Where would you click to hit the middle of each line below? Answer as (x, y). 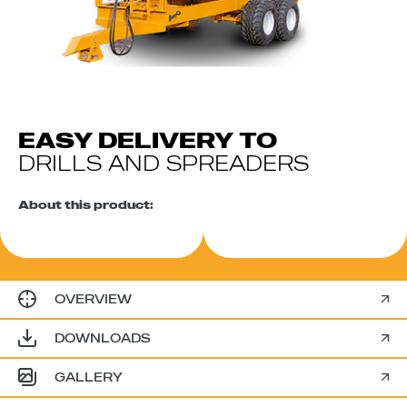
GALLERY (89, 377)
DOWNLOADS (103, 338)
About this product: (86, 204)
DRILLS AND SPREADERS (164, 163)
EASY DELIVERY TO (148, 139)
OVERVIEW (93, 298)
